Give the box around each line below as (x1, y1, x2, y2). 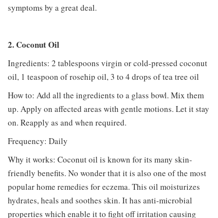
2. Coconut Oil (7, 38, 59, 51)
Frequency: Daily (7, 135, 68, 146)
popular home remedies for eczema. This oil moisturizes (7, 181, 200, 192)
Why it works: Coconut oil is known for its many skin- (7, 153, 192, 165)
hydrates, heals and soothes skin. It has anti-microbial (7, 194, 192, 206)
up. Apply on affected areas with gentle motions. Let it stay (7, 103, 209, 114)
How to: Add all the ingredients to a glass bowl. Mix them (7, 89, 204, 101)
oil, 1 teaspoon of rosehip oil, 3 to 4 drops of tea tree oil (7, 71, 199, 82)
